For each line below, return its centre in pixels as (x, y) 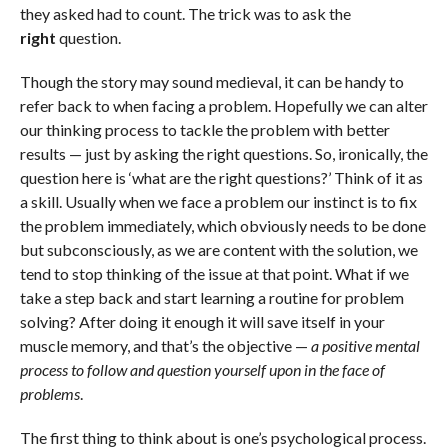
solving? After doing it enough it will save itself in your (202, 321)
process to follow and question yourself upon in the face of (202, 369)
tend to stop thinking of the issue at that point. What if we (214, 273)
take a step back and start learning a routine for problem (211, 297)
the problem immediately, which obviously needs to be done (222, 225)
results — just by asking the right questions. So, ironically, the (223, 153)
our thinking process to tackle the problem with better (204, 129)
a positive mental (365, 345)
